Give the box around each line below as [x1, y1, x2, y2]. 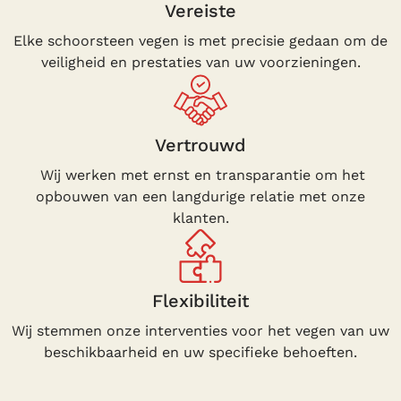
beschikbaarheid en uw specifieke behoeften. [44, 343, 357, 361]
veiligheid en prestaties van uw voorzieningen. [40, 53, 361, 71]
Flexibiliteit [152, 289, 249, 311]
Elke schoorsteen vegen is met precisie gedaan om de [13, 31, 388, 49]
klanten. [172, 209, 229, 226]
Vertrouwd [155, 133, 246, 156]
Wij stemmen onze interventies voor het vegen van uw [12, 321, 389, 339]
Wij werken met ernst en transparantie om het [36, 166, 365, 183]
